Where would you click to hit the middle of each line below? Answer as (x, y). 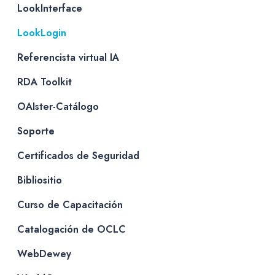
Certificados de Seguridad (78, 155)
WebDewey (44, 254)
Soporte (36, 131)
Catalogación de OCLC (72, 229)
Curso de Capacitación (70, 204)
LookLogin (42, 33)
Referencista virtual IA (68, 57)
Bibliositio (40, 180)
